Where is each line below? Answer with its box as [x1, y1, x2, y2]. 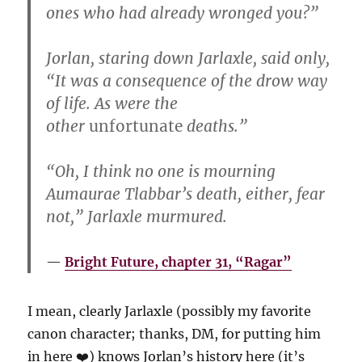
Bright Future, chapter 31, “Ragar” [65, 253, 293, 270]
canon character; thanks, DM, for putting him [27, 325, 322, 342]
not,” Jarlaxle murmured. [46, 206, 228, 226]
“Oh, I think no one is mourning [46, 161, 276, 181]
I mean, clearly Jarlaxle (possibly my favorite [27, 302, 312, 319]
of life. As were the [46, 93, 179, 113]
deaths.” [183, 116, 248, 136]
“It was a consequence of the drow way [46, 70, 328, 90]
